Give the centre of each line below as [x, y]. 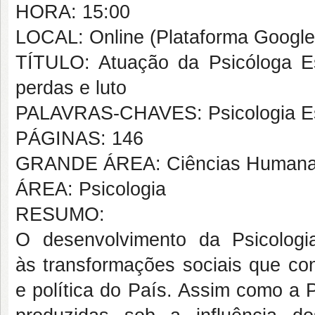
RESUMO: [60, 214]
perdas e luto [71, 88]
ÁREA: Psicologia [91, 189]
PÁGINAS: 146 [79, 139]
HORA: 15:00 [73, 12]
